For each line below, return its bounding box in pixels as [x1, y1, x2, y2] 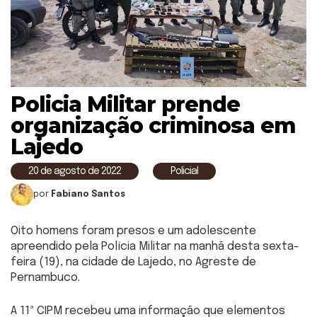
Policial [171, 166, 198, 176]
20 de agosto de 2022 [28, 166, 121, 176]
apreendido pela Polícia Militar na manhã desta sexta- [11, 240, 299, 253]
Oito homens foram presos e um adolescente [11, 224, 256, 237]
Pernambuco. [11, 271, 80, 284]
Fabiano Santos [51, 190, 125, 199]
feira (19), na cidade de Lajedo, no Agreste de [11, 255, 256, 268]
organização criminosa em [11, 112, 296, 139]
